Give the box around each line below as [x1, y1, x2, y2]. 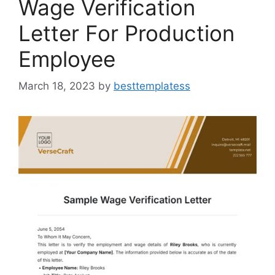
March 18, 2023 [18, 80, 95, 93]
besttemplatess [114, 80, 190, 93]
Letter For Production [18, 20, 234, 46]
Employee [18, 45, 115, 72]
